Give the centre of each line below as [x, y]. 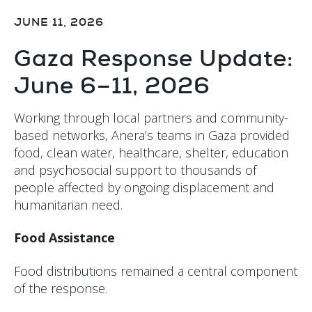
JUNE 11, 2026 [59, 22]
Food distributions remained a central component [156, 271]
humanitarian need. [68, 204]
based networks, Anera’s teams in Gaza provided [152, 135]
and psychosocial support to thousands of [135, 170]
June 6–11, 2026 [112, 85]
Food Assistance [64, 238]
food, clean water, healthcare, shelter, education [151, 152]
